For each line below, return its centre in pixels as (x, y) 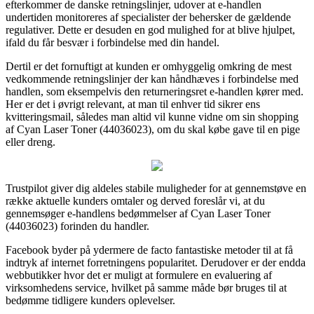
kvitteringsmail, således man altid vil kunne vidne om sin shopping (152, 116)
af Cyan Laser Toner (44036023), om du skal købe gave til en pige (153, 129)
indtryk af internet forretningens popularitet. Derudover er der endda (156, 262)
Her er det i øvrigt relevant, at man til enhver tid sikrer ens (133, 104)
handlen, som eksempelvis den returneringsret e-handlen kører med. (155, 91)
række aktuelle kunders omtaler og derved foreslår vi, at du (135, 200)
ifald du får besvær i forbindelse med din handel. (112, 42)
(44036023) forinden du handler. (77, 226)
